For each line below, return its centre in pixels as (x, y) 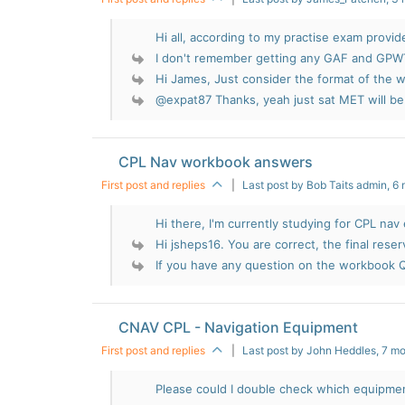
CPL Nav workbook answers (216, 162)
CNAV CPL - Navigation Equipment (239, 327)
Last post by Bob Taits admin (315, 185)
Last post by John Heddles (309, 350)
